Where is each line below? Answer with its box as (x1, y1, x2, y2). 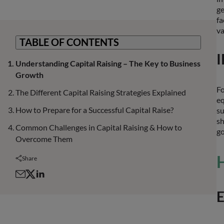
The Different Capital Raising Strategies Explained (15, 87, 186, 97)
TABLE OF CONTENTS (19, 36, 119, 48)
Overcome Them (15, 133, 72, 143)
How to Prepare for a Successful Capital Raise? (15, 104, 173, 114)
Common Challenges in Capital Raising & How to (15, 122, 182, 132)
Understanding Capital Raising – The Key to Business (15, 58, 200, 68)
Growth (15, 69, 43, 79)
